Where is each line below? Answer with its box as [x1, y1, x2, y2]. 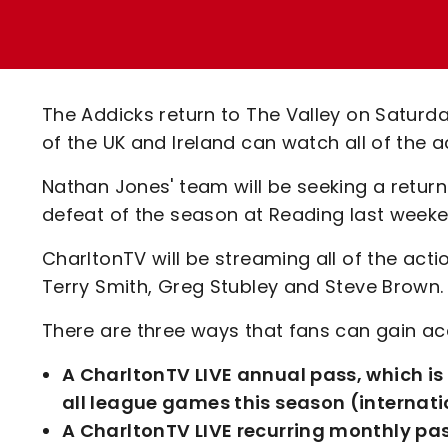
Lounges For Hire [109, 29, 254, 52]
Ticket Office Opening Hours [109, 49, 357, 72]
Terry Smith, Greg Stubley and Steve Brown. [42, 274, 444, 299]
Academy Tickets [109, 84, 264, 107]
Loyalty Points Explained [109, 14, 326, 37]
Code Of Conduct [109, 119, 263, 142]
